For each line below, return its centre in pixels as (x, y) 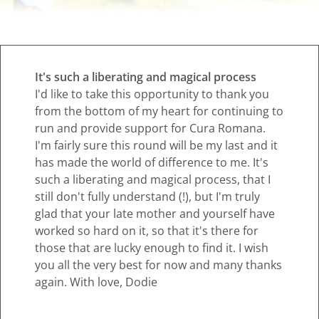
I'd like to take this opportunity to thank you (152, 94)
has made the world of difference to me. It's (152, 162)
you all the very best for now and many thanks (158, 265)
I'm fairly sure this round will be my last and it (156, 145)
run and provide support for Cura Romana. (150, 128)
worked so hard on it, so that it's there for (147, 231)
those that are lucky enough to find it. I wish (152, 248)
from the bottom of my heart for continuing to (159, 111)
